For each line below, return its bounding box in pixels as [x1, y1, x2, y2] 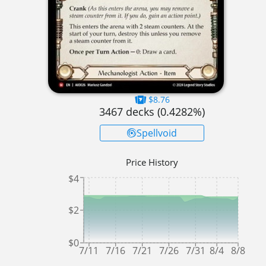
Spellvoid [137, 126, 177, 140]
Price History [126, 156, 178, 168]
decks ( [123, 104, 160, 119]
